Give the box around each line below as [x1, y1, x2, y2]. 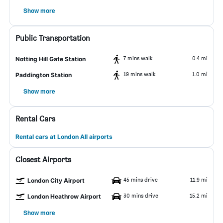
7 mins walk [123, 54, 153, 62]
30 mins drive [123, 192, 158, 199]
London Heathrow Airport [27, 193, 101, 200]
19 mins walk [123, 70, 156, 78]
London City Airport [27, 177, 85, 184]
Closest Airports [15, 155, 71, 164]
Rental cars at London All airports [15, 133, 112, 140]
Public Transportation [15, 33, 90, 43]
